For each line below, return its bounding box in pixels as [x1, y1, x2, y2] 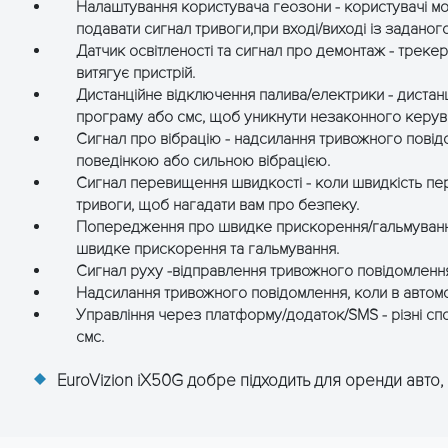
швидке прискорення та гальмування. [76, 239, 339, 260]
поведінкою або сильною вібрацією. [76, 151, 330, 172]
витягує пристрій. [76, 63, 195, 84]
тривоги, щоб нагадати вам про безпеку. [76, 195, 359, 216]
